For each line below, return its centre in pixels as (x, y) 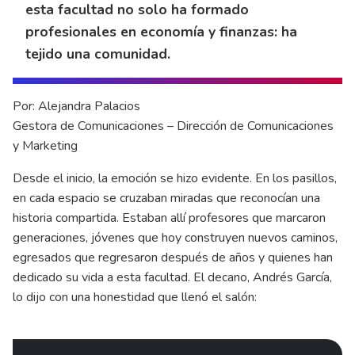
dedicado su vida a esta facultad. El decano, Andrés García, (172, 277)
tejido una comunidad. (98, 53)
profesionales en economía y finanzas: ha (161, 31)
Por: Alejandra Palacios (76, 106)
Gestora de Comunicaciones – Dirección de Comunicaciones (173, 126)
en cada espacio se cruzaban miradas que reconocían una (166, 198)
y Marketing (47, 145)
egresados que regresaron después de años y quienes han (173, 257)
